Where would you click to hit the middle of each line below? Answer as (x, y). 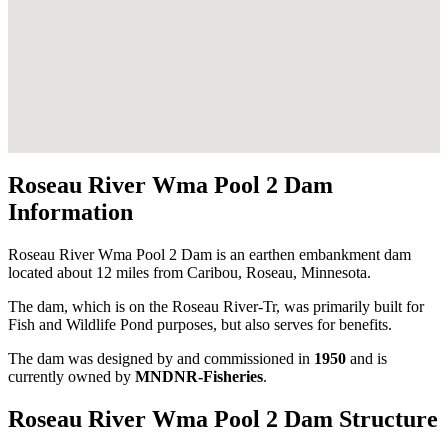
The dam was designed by (92, 359)
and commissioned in (245, 359)
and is (366, 359)
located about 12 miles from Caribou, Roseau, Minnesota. (189, 273)
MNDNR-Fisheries (199, 377)
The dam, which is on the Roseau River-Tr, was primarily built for (216, 307)
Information (70, 212)
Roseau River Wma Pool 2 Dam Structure (223, 419)
